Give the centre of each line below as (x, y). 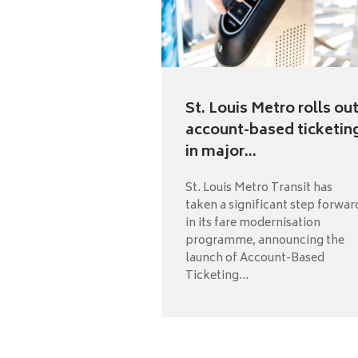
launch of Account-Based (255, 259)
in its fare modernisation (253, 224)
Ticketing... (217, 276)
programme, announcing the (265, 241)
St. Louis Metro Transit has (259, 189)
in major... (221, 153)
